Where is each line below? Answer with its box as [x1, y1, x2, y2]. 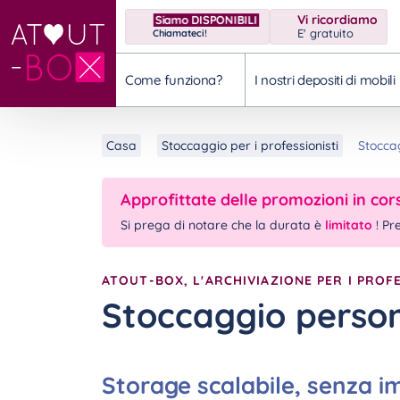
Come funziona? [125, 71, 222, 88]
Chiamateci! [153, 26, 207, 39]
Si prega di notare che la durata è [121, 217, 325, 233]
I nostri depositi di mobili [254, 71, 396, 88]
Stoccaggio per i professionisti [161, 137, 338, 154]
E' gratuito [296, 26, 354, 40]
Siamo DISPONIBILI [163, 13, 248, 26]
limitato [325, 217, 372, 233]
